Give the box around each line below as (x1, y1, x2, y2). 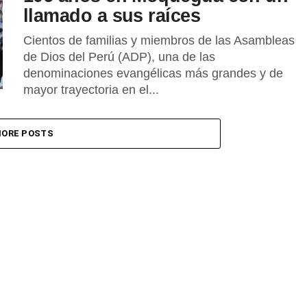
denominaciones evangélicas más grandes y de (23, 66, 283, 80)
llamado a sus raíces (23, 5, 201, 26)
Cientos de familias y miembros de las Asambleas (23, 34, 295, 47)
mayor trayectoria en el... (23, 83, 159, 97)
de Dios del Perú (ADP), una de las (23, 50, 215, 64)
